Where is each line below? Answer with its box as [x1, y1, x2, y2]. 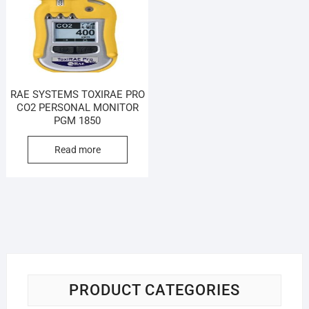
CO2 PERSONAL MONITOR [16, 101, 139, 114]
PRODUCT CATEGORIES [68, 281, 240, 299]
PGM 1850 [54, 114, 101, 127]
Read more [54, 144, 101, 155]
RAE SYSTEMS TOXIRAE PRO [10, 88, 145, 101]
